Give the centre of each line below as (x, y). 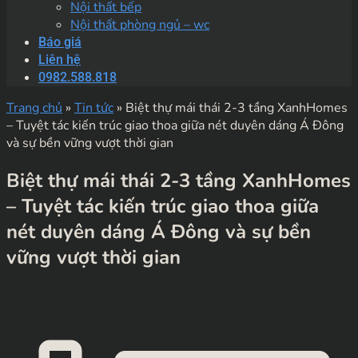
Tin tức (94, 108)
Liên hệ (60, 60)
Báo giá (60, 42)
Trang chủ (34, 108)
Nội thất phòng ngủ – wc (140, 25)
